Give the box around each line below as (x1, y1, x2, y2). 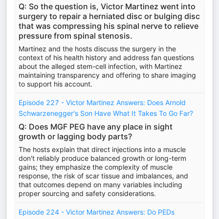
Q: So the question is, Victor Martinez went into (19, 1, 196, 11)
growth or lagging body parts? (19, 131, 132, 141)
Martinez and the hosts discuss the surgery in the (19, 44, 176, 53)
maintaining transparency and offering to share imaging (19, 71, 196, 79)
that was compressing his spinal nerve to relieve (19, 21, 198, 31)
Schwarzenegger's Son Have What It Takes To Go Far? (19, 109, 193, 117)
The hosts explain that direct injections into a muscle (19, 145, 186, 153)
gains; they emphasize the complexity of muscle (19, 163, 173, 171)
